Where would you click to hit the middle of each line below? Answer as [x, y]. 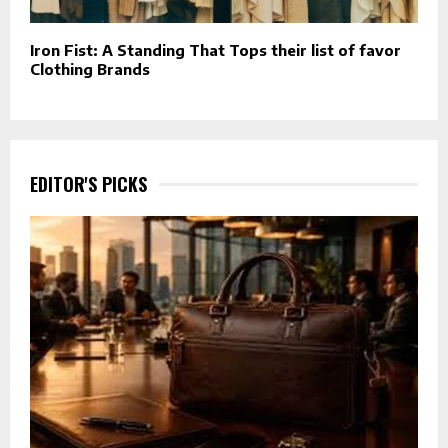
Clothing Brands [90, 68]
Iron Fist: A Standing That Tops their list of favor [215, 49]
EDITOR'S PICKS [88, 183]
